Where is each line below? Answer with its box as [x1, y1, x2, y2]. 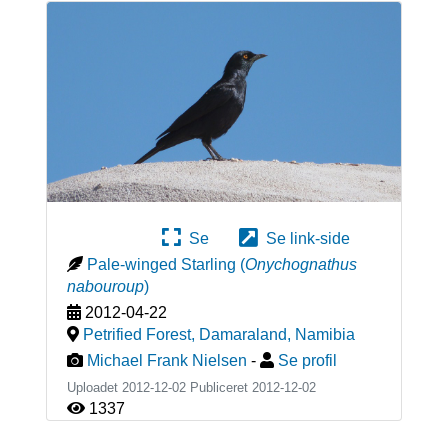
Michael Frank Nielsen [86, 351, 247, 369]
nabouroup [66, 277, 144, 295]
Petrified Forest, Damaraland [82, 325, 287, 343]
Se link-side [258, 229, 350, 247]
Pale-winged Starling [86, 255, 236, 273]
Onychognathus [244, 255, 357, 273]
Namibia [294, 325, 355, 343]
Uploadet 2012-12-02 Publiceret [66, 379, 252, 395]
